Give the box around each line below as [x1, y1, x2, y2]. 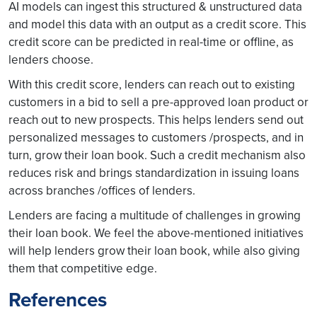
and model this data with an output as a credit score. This [8, 16, 306, 33]
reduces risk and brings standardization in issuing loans [8, 164, 299, 181]
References [8, 285, 107, 313]
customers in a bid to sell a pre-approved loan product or [8, 93, 309, 110]
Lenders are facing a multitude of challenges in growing [8, 207, 301, 224]
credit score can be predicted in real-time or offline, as [8, 33, 294, 50]
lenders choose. [8, 51, 93, 68]
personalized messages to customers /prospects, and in [8, 129, 304, 146]
